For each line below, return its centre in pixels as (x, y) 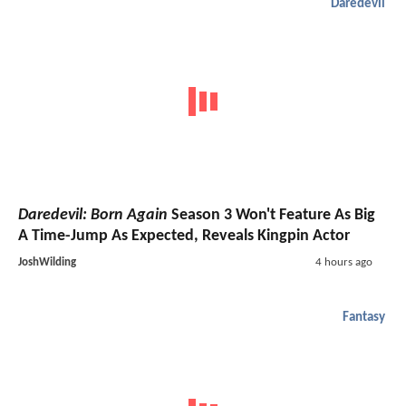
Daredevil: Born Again (93, 215)
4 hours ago (343, 262)
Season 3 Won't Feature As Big (271, 215)
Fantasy (364, 317)
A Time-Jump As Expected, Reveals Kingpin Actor (184, 236)
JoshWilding (47, 262)
